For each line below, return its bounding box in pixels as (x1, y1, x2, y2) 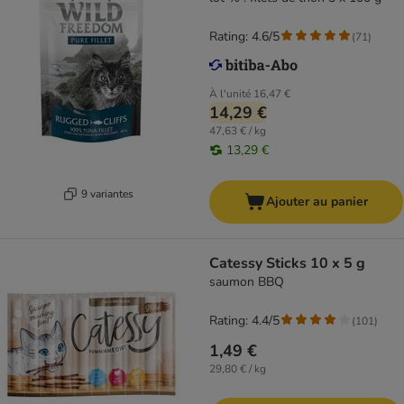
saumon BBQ (209, 273, 284, 291)
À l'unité (209, 87, 251, 102)
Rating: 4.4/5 (209, 312, 280, 330)
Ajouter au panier (266, 193, 368, 211)
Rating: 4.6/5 (209, 28, 280, 46)
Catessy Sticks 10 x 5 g (209, 253, 365, 274)
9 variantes (80, 186, 133, 201)
